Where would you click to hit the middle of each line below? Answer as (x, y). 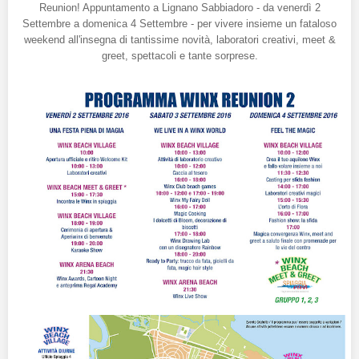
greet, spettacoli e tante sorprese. (179, 56)
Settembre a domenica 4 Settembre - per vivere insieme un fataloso (179, 24)
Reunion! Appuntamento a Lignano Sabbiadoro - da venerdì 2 (179, 8)
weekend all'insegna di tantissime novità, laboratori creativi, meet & (179, 40)
